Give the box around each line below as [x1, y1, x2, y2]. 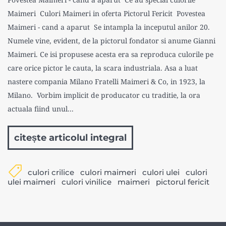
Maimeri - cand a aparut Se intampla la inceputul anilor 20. [8, 22, 210, 32]
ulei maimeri [8, 177, 55, 187]
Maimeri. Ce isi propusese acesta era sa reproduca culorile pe [8, 49, 213, 60]
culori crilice [28, 167, 74, 178]
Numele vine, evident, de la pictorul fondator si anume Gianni [8, 36, 215, 46]
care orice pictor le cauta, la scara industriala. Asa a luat [8, 63, 198, 73]
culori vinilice [62, 177, 111, 187]
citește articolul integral [14, 132, 127, 144]
